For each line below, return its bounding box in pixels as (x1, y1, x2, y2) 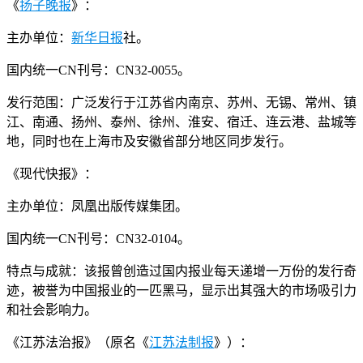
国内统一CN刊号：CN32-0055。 (6, 62, 190, 77)
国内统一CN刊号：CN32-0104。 (6, 231, 190, 246)
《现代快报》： (6, 166, 97, 181)
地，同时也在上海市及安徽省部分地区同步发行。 (6, 134, 292, 148)
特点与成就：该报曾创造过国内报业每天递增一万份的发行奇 (6, 263, 357, 278)
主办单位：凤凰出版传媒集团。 (6, 199, 188, 213)
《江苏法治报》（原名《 (6, 335, 149, 349)
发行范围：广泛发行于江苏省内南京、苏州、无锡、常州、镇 (6, 95, 357, 109)
